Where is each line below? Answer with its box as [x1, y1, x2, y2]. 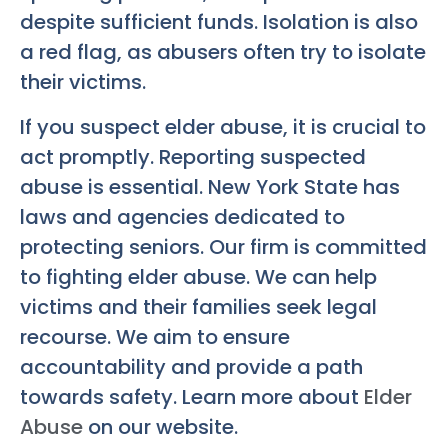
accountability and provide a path [20, 352, 363, 381]
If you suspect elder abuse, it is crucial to [20, 112, 426, 141]
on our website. [83, 412, 238, 441]
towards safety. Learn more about [20, 382, 364, 411]
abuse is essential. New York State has [20, 172, 400, 201]
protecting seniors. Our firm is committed [20, 232, 427, 261]
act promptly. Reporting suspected [20, 142, 366, 171]
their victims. [20, 68, 146, 97]
